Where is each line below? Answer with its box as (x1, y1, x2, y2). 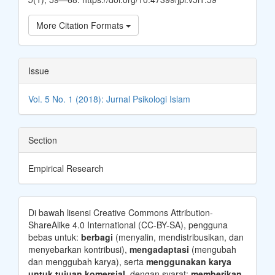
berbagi (81, 230, 113, 243)
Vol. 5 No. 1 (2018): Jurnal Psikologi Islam (28, 92, 190, 105)
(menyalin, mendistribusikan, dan (113, 230, 244, 243)
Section (28, 133, 57, 146)
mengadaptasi (130, 242, 189, 255)
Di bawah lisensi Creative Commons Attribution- (28, 206, 213, 219)
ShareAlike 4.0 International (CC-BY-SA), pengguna (28, 218, 228, 231)
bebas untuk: (28, 230, 81, 243)
